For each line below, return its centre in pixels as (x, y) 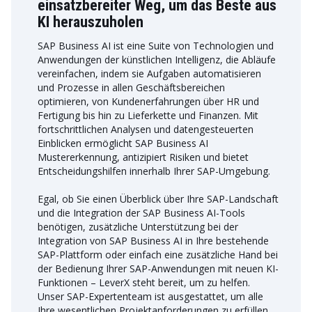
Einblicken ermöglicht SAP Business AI (123, 143)
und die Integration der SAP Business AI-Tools (141, 213)
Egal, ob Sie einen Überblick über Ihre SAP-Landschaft (158, 199)
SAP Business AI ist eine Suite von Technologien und (156, 46)
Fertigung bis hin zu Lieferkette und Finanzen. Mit (148, 115)
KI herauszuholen (91, 22)
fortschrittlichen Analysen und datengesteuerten (146, 129)
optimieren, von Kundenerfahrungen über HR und (148, 101)
